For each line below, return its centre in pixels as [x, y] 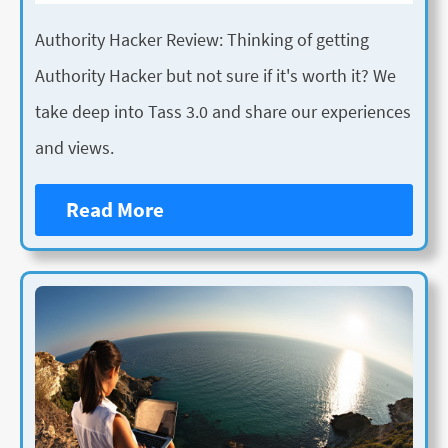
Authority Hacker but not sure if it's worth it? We [215, 76]
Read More [115, 210]
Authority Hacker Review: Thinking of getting [202, 40]
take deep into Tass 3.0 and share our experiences [223, 112]
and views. [74, 148]
